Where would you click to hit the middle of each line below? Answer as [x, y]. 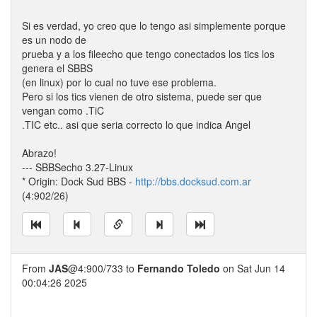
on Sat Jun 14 [253, 268]
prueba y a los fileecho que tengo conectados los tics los [148, 54]
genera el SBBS [57, 68]
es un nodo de [54, 40]
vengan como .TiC [63, 110]
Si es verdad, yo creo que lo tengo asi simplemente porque [154, 25]
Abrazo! [39, 153]
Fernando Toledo [179, 268]
